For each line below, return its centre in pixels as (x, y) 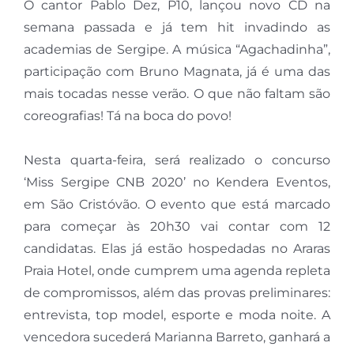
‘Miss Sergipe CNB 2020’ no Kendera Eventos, (177, 183)
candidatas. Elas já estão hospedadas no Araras (177, 249)
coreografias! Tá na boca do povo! (127, 116)
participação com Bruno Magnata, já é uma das (177, 72)
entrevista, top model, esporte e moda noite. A (177, 315)
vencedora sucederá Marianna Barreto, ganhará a (177, 337)
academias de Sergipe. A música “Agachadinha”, (177, 50)
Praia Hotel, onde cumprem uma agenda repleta (177, 271)
